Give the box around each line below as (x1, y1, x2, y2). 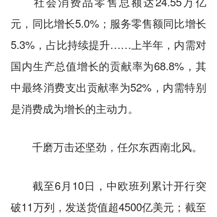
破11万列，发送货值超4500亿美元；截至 (11, 199, 206, 215)
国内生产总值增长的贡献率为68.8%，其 (11, 57, 206, 73)
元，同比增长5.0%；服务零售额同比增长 (11, 15, 206, 31)
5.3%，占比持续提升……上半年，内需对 (11, 36, 206, 52)
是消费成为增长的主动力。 (11, 100, 139, 116)
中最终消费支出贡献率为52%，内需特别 (11, 78, 206, 94)
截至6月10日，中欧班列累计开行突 (11, 177, 206, 193)
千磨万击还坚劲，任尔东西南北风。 (11, 139, 203, 155)
